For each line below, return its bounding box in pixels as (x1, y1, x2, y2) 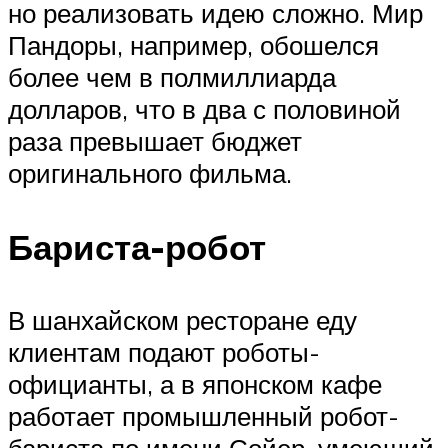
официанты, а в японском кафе (8, 367, 382, 400)
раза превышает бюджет (8, 125, 302, 158)
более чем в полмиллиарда (8, 61, 336, 94)
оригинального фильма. (8, 157, 292, 190)
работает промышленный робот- (8, 399, 399, 432)
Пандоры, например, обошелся (8, 29, 379, 62)
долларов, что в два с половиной (8, 93, 401, 126)
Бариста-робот (8, 224, 266, 269)
